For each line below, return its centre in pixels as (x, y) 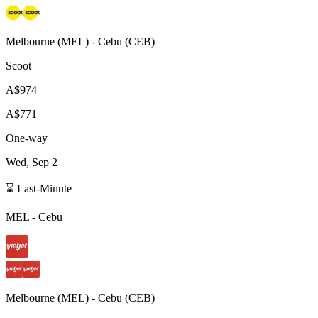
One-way (27, 138)
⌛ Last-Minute (39, 188)
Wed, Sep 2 (32, 162)
